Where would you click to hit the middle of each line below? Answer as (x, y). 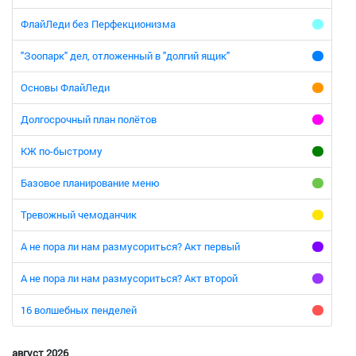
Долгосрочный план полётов (89, 119)
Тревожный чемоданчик (79, 215)
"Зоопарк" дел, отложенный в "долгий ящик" (125, 56)
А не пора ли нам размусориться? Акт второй (129, 278)
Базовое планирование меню (90, 183)
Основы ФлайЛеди (65, 87)
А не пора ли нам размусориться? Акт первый (130, 246)
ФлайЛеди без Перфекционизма (98, 24)
